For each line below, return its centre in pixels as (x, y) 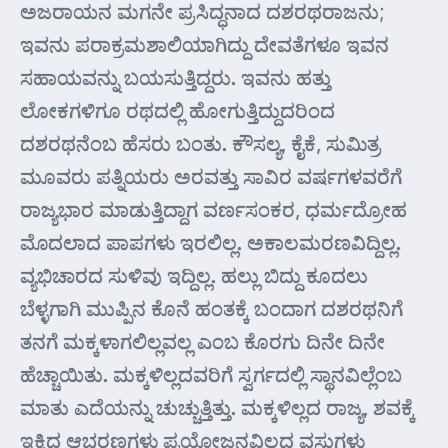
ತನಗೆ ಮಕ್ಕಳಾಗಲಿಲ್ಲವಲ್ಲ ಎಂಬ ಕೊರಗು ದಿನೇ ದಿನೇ (202, 341)
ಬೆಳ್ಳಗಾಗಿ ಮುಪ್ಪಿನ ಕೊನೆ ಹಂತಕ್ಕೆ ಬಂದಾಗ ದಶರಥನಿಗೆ (211, 308)
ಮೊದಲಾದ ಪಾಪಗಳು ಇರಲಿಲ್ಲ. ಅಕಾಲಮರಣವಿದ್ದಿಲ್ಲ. (210, 242)
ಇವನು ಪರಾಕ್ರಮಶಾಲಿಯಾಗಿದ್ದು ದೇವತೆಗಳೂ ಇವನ (204, 44)
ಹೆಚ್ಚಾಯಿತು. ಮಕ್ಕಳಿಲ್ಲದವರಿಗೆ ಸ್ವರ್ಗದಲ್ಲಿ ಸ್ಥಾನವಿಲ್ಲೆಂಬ (211, 374)
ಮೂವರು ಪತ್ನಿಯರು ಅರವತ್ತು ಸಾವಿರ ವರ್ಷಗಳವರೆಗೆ (211, 176)
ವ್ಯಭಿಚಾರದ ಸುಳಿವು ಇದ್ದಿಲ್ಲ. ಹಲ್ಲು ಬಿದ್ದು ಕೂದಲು (194, 275)
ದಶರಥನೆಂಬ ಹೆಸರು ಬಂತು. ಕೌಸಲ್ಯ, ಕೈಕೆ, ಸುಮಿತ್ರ (200, 143)
